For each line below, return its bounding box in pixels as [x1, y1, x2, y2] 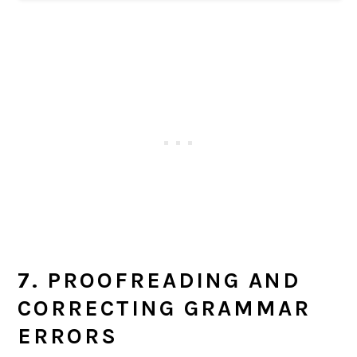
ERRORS [18, 324, 119, 350]
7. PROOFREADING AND [18, 268, 301, 294]
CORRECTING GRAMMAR [18, 296, 312, 322]
